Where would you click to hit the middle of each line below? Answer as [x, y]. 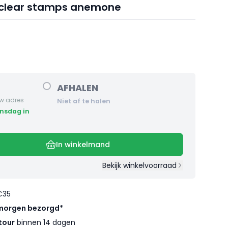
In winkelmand [83, 145]
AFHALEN [78, 88]
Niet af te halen [84, 101]
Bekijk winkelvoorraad [139, 166]
